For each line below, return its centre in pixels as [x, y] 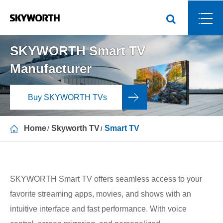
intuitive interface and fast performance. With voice [98, 209]
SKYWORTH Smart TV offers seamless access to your [106, 179]
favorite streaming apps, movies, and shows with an [101, 194]
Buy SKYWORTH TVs [67, 97]
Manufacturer [51, 68]
